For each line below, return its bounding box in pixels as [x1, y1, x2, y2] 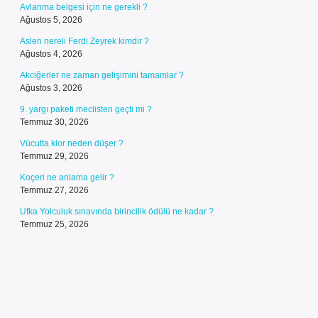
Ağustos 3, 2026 [20, 83, 82, 93]
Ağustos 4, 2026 [20, 49, 82, 59]
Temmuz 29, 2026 [20, 151, 89, 161]
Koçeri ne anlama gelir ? [20, 172, 114, 182]
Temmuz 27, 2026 [20, 185, 89, 195]
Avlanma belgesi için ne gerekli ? [20, 2, 148, 12]
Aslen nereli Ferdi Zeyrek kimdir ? [20, 36, 149, 46]
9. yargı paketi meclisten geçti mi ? [20, 104, 152, 114]
